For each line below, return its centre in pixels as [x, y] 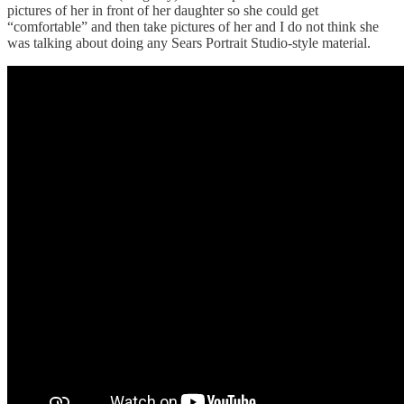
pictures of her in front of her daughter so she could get [163, 11]
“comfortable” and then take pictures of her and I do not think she [193, 27]
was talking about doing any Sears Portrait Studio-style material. [189, 43]
